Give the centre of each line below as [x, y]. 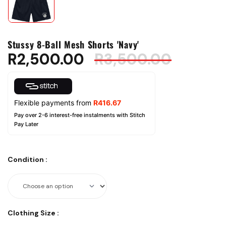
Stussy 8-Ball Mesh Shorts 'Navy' [74, 45]
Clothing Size [32, 213]
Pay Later [26, 124]
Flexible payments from [54, 103]
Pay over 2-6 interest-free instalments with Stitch [80, 115]
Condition [26, 160]
